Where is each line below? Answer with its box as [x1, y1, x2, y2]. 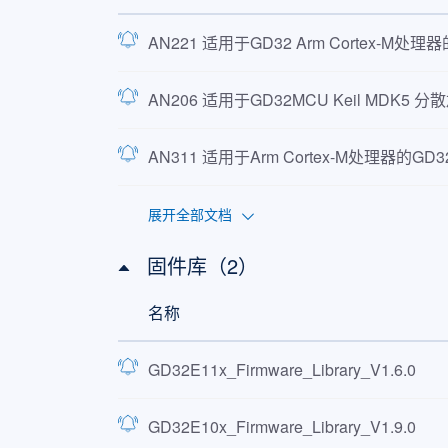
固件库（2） [146, 251, 258, 280]
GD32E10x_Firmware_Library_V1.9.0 [147, 415, 416, 438]
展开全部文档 [147, 204, 232, 224]
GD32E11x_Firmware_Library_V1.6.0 [147, 358, 416, 381]
